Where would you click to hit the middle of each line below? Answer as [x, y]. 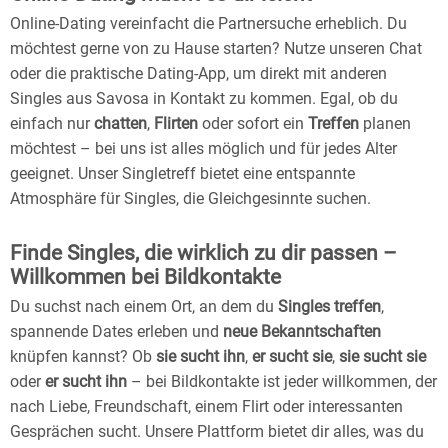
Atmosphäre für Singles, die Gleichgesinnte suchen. [190, 199]
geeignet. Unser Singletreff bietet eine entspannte [182, 174]
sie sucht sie [382, 357]
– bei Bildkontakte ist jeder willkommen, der [282, 382]
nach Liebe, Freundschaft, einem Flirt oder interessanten [206, 407]
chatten [120, 124]
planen [385, 124]
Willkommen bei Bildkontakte [145, 277]
